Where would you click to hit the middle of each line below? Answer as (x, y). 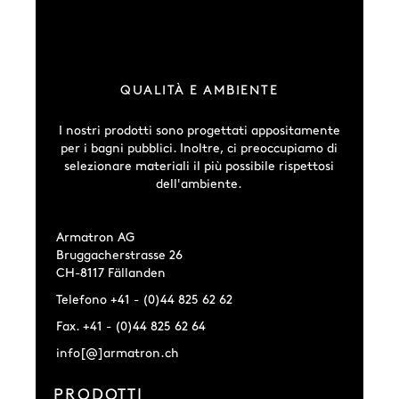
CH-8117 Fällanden (111, 273)
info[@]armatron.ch (118, 354)
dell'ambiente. (199, 184)
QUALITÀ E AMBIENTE (199, 91)
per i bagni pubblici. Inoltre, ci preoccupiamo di (199, 149)
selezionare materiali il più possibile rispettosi (199, 167)
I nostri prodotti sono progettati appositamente (199, 131)
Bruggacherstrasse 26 (120, 256)
